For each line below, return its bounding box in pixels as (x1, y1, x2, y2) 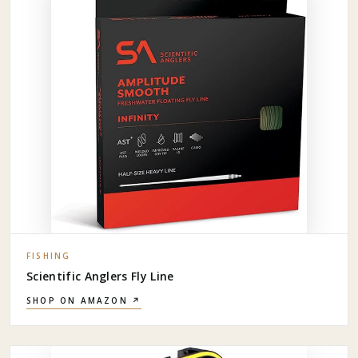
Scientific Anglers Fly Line (26, 268, 174, 284)
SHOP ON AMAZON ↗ (26, 294, 142, 306)
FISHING (26, 249, 71, 261)
